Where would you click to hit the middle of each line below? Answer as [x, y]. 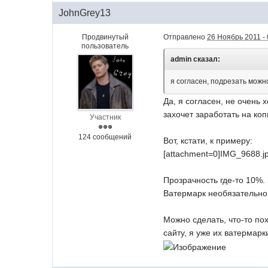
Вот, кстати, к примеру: [208, 141]
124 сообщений [105, 137]
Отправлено [185, 37]
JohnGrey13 [85, 13]
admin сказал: [196, 60]
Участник [105, 118]
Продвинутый [105, 37]
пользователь [105, 46]
